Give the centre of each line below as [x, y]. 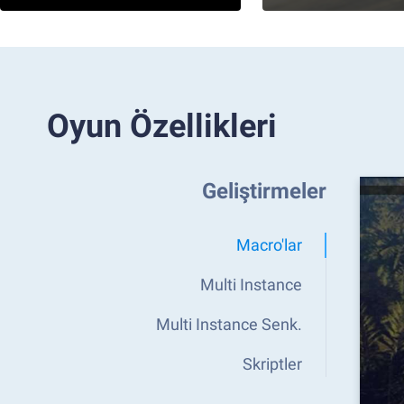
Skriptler [272, 364]
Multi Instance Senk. [229, 324]
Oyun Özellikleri [162, 126]
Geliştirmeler [264, 191]
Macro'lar [269, 245]
